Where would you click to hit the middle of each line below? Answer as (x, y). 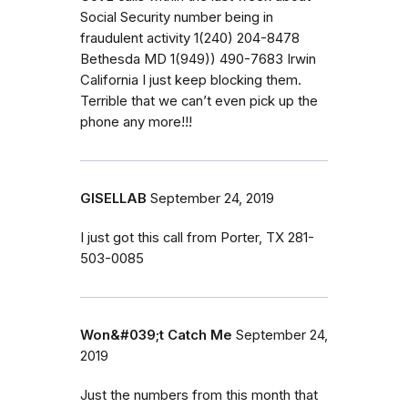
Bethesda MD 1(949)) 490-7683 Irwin (198, 59)
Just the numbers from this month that (199, 395)
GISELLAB (113, 198)
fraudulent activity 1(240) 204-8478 (190, 38)
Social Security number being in (177, 17)
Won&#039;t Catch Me (156, 335)
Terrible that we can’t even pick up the (199, 101)
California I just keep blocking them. (191, 80)
